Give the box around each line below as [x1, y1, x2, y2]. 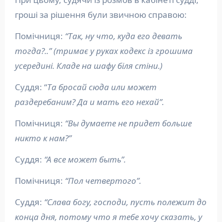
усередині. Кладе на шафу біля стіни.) [14, 60, 163, 71]
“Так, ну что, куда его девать [62, 30, 182, 42]
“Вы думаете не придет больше [64, 117, 192, 129]
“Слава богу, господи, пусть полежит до [42, 196, 207, 208]
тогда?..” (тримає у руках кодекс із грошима [14, 45, 193, 56]
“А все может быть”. [44, 154, 126, 165]
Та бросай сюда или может [47, 81, 157, 93]
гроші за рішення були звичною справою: [14, 9, 187, 20]
